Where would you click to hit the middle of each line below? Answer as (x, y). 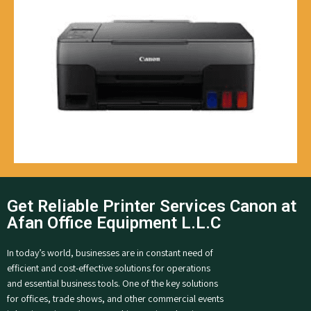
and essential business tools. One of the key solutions (112, 284)
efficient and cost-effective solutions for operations (109, 268)
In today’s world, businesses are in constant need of (110, 253)
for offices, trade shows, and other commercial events (115, 299)
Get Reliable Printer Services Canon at (152, 207)
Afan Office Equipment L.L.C (114, 223)
